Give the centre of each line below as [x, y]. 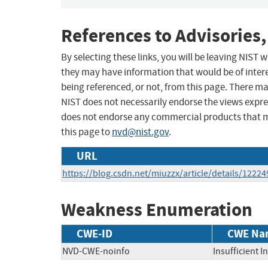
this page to [86, 132]
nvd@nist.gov [140, 132]
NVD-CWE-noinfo [96, 251]
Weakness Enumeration [157, 210]
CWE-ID [95, 233]
